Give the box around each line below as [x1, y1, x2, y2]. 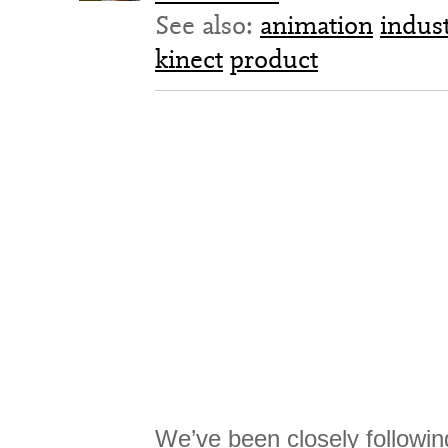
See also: [155, 8, 260, 42]
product [230, 42, 318, 76]
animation [260, 8, 373, 42]
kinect [155, 42, 223, 76]
